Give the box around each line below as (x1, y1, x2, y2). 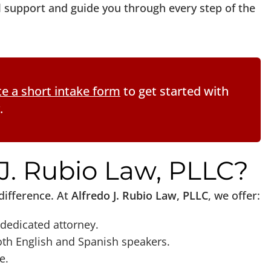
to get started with (120, 82, 229, 99)
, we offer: (208, 188, 260, 203)
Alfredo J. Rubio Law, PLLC (71, 188, 208, 203)
